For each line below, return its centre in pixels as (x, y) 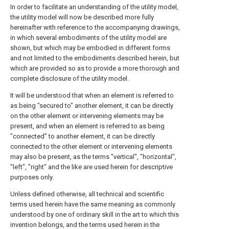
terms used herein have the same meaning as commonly (93, 204)
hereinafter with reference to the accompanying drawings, (95, 27)
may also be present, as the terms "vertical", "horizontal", (93, 157)
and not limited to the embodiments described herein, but (95, 58)
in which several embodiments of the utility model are (88, 38)
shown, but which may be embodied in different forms (90, 48)
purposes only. (32, 177)
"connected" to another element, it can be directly (83, 136)
